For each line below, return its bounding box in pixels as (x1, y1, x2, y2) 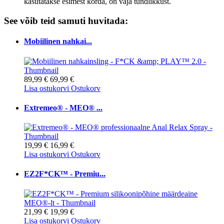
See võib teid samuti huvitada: (4, 15, 128, 26)
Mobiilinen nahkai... (24, 37, 92, 46)
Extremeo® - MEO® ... (24, 103, 102, 112)
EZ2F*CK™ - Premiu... (24, 169, 105, 178)
